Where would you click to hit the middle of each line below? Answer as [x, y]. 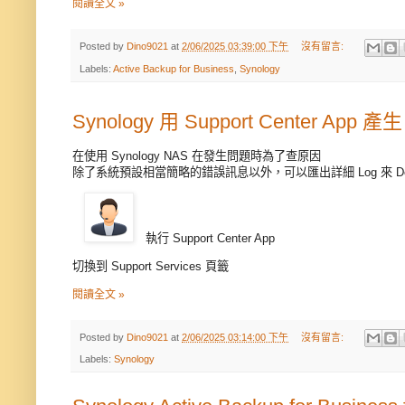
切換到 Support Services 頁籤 [151, 267]
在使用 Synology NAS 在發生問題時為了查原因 [197, 155]
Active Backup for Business [174, 68]
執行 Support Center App [211, 239]
